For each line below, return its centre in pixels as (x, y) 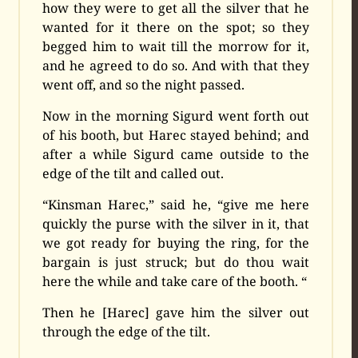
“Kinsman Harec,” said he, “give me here (176, 205)
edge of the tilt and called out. (133, 174)
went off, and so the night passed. (144, 85)
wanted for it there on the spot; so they (176, 28)
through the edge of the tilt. (127, 332)
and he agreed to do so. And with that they (176, 66)
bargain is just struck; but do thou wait (176, 263)
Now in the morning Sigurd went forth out (176, 116)
